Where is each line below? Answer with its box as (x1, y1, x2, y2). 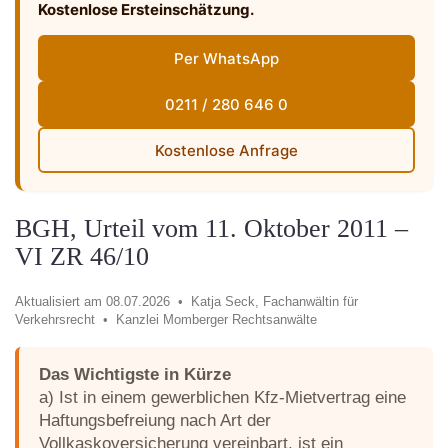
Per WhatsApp (174, 48, 279, 68)
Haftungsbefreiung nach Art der (39, 411, 271, 430)
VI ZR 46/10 (15, 242, 149, 271)
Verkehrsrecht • (15, 312, 116, 327)
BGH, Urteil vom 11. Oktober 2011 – (15, 214, 408, 243)
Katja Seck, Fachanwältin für (191, 294, 358, 309)
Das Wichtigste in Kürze (39, 365, 231, 384)
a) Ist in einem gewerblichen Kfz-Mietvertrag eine (39, 388, 406, 407)
